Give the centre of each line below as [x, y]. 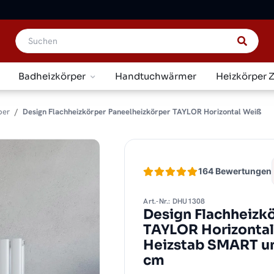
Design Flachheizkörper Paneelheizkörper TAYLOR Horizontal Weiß [142, 111]
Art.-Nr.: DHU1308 [174, 202]
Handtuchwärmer [155, 76]
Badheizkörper [52, 76]
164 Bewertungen [235, 171]
